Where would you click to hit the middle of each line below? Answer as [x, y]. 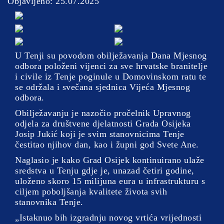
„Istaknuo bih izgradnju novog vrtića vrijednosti [108, 217]
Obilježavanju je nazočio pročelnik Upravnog [103, 113]
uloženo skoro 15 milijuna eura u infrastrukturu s [110, 181]
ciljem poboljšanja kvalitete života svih [91, 191]
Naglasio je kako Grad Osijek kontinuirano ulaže [110, 160]
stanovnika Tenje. [49, 202]
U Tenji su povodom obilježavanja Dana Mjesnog [111, 55]
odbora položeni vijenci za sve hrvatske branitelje [111, 66]
